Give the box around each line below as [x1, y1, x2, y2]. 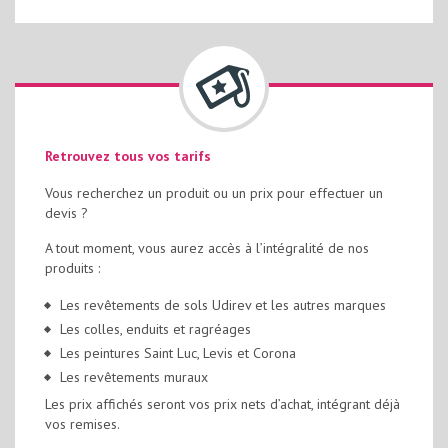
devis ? [45, 204, 88, 222]
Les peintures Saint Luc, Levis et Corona [60, 344, 296, 362]
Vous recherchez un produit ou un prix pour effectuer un [45, 184, 383, 202]
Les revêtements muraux [60, 368, 208, 386]
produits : [45, 259, 100, 277]
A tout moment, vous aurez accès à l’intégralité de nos [45, 239, 369, 257]
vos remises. [45, 415, 120, 433]
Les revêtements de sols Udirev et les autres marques [60, 296, 386, 314]
